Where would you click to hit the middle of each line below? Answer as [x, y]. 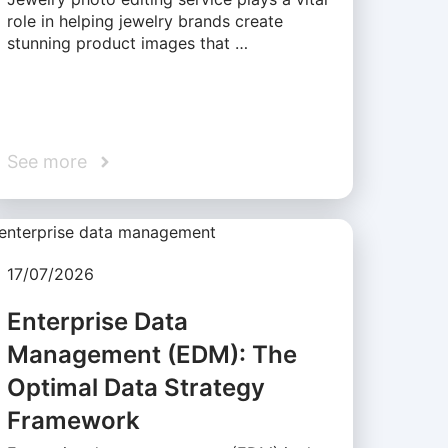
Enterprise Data [97, 321]
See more [46, 162]
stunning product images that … [127, 43]
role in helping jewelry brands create [144, 21]
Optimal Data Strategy [135, 387]
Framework [73, 420]
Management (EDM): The [151, 354]
